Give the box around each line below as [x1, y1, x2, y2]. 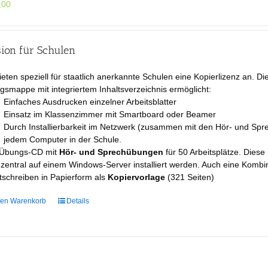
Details [66, 196, 90, 205]
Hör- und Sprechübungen [59, 147, 164, 157]
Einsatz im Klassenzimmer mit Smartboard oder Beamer [4, 109, 217, 119]
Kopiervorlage [108, 172, 166, 182]
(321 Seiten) [165, 172, 215, 182]
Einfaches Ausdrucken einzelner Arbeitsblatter [4, 96, 177, 106]
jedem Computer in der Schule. [4, 134, 122, 144]
